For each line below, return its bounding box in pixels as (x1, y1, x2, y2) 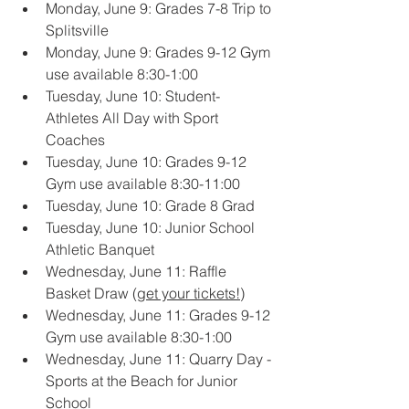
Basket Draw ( (46, 284, 137, 303)
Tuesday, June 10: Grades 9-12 (46, 152, 250, 172)
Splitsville (46, 21, 109, 40)
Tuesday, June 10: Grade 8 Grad (46, 196, 255, 215)
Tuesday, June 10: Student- (46, 87, 220, 106)
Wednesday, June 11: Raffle (46, 262, 230, 281)
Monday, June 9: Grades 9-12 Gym (46, 43, 274, 62)
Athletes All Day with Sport (46, 109, 222, 128)
